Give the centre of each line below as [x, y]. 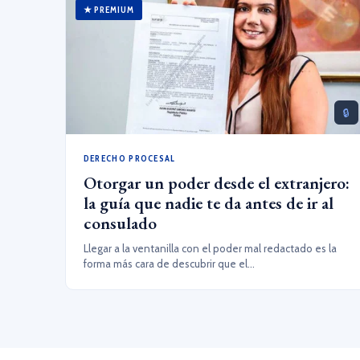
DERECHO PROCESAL [129, 158]
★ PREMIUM [108, 10]
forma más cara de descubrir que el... [169, 264]
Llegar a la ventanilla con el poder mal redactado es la [210, 248]
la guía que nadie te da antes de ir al [208, 203]
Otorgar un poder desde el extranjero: [216, 183]
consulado [120, 223]
